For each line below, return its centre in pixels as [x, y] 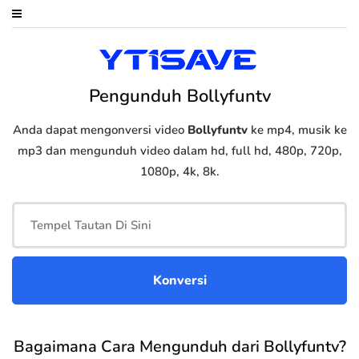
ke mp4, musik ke [297, 130]
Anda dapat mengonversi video [100, 130]
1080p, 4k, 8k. [179, 172]
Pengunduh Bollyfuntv [179, 97]
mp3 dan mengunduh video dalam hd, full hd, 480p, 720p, [179, 151]
